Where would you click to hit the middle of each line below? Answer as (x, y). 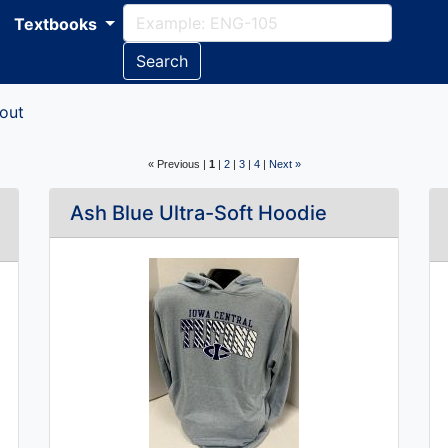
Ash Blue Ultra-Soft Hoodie (198, 213)
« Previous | (178, 164)
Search (161, 61)
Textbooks (57, 24)
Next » (284, 164)
